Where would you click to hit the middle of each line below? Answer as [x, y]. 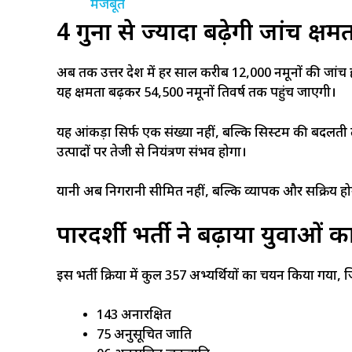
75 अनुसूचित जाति [144, 335]
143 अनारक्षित [134, 316]
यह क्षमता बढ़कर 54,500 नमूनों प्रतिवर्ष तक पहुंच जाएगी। [196, 93]
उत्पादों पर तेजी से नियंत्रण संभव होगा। [152, 153]
